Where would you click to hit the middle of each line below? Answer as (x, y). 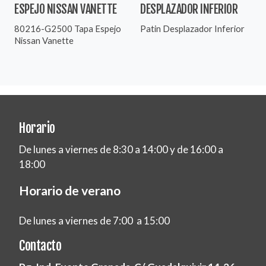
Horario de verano (70, 191)
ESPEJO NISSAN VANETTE (66, 9)
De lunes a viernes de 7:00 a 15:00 (94, 220)
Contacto (40, 245)
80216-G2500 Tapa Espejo (68, 28)
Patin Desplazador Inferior (192, 28)
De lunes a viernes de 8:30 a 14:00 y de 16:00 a (121, 150)
